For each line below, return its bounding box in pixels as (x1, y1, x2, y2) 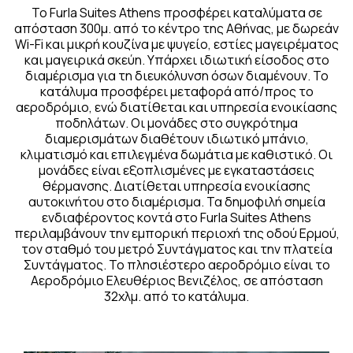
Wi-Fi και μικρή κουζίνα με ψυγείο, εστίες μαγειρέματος (14, 35, 339, 54)
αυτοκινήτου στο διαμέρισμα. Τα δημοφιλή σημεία (28, 193, 325, 211)
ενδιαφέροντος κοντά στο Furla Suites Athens (42, 209, 311, 227)
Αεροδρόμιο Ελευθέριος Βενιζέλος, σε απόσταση (30, 272, 323, 290)
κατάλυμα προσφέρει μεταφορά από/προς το (39, 83, 314, 101)
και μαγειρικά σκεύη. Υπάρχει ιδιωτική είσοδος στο (24, 51, 329, 69)
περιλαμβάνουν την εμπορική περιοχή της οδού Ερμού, (13, 225, 340, 243)
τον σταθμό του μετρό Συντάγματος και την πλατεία (20, 240, 333, 258)
